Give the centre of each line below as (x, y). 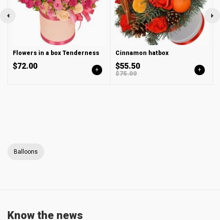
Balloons (26, 152)
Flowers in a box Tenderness (56, 53)
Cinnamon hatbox (142, 53)
